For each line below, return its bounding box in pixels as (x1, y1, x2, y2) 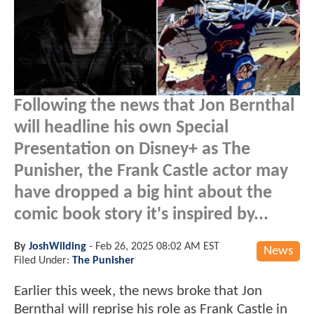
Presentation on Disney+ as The (14, 140, 250, 158)
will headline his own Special (14, 118, 228, 137)
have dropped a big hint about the (14, 184, 272, 202)
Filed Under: (14, 254, 72, 266)
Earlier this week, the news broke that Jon (14, 283, 262, 299)
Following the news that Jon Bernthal (14, 97, 294, 115)
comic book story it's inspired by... (14, 205, 268, 224)
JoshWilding (29, 240, 86, 252)
